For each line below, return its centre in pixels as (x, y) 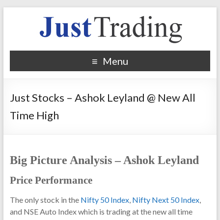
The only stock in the (45, 200)
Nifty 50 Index (105, 200)
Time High (34, 115)
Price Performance (51, 180)
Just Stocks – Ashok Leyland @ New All (102, 97)
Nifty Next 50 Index (165, 200)
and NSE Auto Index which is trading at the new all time (101, 211)
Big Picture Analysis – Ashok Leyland (104, 160)
